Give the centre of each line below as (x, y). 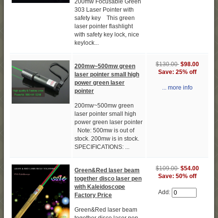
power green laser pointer (109, 122)
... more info (177, 88)
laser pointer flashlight (104, 27)
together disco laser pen (108, 178)
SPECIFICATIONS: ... (102, 147)
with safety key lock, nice (107, 35)
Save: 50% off (177, 176)
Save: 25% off (177, 72)
